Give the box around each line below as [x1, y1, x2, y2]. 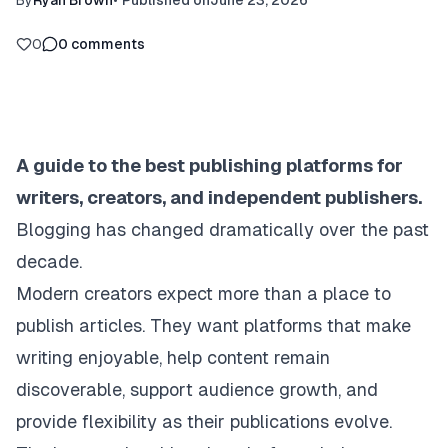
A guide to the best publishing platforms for [16, 155, 403, 176]
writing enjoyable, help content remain [16, 347, 330, 368]
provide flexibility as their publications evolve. [16, 411, 392, 432]
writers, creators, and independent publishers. [16, 187, 422, 208]
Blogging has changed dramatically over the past [16, 219, 429, 240]
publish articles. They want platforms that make [16, 315, 411, 336]
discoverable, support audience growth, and [16, 379, 378, 400]
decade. [16, 251, 82, 272]
